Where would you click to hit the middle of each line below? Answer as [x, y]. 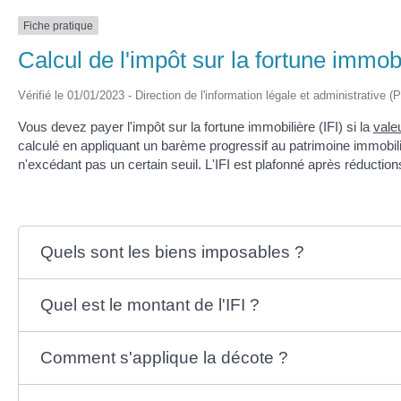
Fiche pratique [58, 26]
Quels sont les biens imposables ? [172, 252]
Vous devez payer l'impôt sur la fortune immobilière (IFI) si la [196, 127]
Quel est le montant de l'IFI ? [149, 305]
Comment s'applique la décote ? [164, 358]
